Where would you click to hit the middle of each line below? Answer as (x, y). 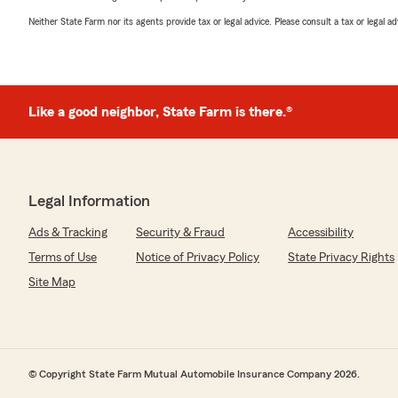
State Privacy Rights (341, 258)
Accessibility (321, 233)
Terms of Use (63, 258)
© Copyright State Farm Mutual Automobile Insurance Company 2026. (194, 374)
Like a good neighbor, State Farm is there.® (160, 112)
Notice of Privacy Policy (198, 258)
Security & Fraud (180, 233)
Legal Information (89, 201)
